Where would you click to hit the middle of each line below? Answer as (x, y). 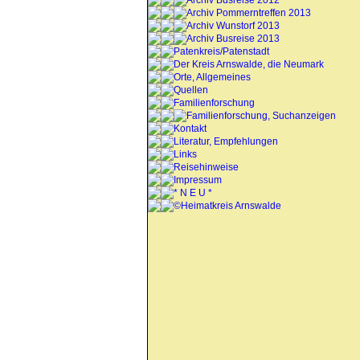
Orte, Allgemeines (212, 77)
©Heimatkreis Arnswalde (227, 206)
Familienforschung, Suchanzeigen (261, 116)
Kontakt (190, 129)
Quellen (190, 90)
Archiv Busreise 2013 (233, 39)
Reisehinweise (206, 167)
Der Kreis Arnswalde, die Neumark (248, 64)
